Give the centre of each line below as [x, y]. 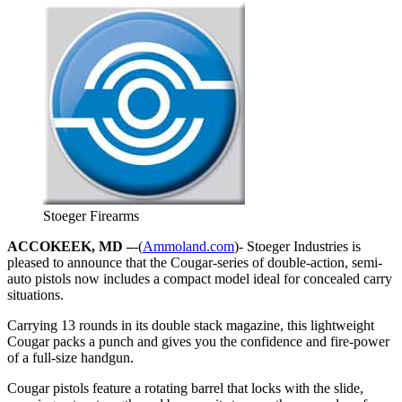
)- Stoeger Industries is [297, 246]
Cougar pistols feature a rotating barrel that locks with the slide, [185, 388]
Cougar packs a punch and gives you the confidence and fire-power [198, 341]
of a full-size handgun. [70, 357]
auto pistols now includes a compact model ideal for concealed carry [200, 278]
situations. [35, 294]
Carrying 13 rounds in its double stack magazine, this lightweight [191, 325]
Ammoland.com [188, 246]
